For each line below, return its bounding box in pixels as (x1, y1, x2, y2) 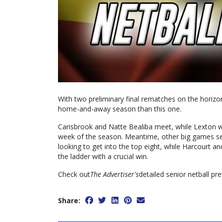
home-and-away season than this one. (58, 104, 181, 114)
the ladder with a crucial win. (58, 152, 148, 162)
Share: (58, 196, 80, 206)
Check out (58, 169, 90, 179)
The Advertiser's (90, 169, 139, 179)
